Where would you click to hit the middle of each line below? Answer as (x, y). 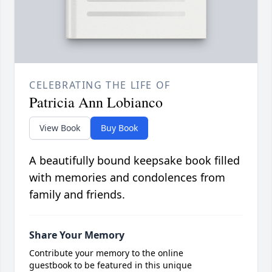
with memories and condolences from (127, 178)
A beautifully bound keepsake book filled (134, 161)
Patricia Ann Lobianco (96, 102)
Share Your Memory (77, 235)
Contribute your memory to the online (106, 253)
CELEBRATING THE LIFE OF (100, 85)
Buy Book (119, 128)
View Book (60, 128)
